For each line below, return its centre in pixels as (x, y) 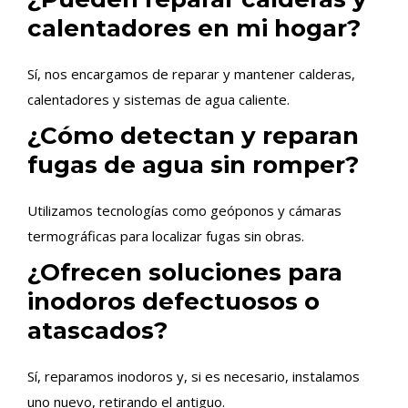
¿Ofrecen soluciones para (185, 272)
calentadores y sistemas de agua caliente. (158, 99)
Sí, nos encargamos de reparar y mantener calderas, (191, 74)
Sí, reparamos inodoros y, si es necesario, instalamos (194, 376)
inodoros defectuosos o (173, 301)
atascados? (97, 331)
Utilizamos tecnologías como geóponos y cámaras (184, 210)
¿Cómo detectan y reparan (193, 136)
